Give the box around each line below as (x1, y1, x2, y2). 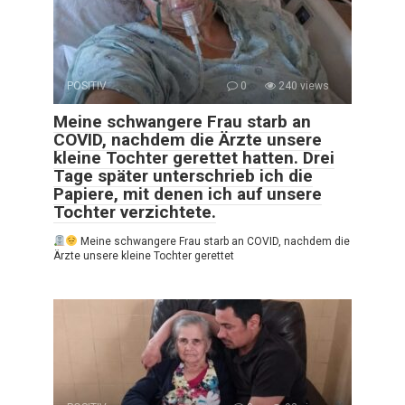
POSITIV (67, 79, 107, 92)
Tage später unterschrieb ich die (53, 165, 313, 186)
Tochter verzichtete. (53, 201, 216, 222)
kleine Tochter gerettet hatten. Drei (53, 146, 334, 168)
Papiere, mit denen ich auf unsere (53, 183, 322, 204)
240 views (276, 79, 329, 92)
